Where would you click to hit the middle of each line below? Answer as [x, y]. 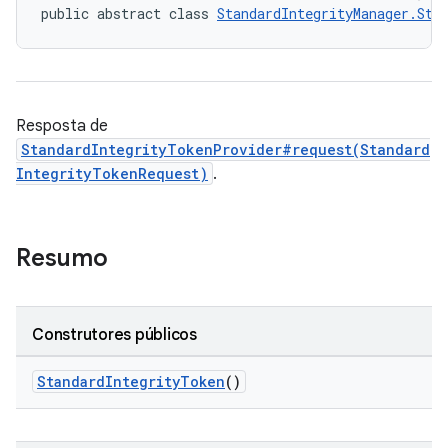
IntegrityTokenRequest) [112, 173]
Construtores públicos [114, 335]
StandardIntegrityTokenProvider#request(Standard [225, 149]
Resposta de [62, 126]
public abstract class [129, 13]
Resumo [62, 258]
